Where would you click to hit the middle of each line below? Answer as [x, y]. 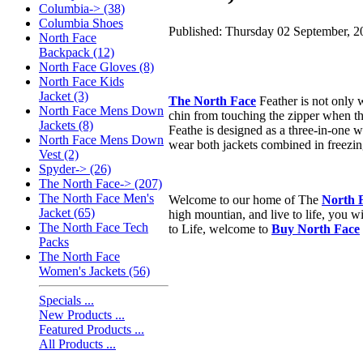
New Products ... [82, 315]
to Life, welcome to [220, 228]
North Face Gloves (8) [96, 67]
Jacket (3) [64, 96]
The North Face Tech [94, 227]
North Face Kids [81, 81]
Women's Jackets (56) [94, 271]
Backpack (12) [77, 52]
